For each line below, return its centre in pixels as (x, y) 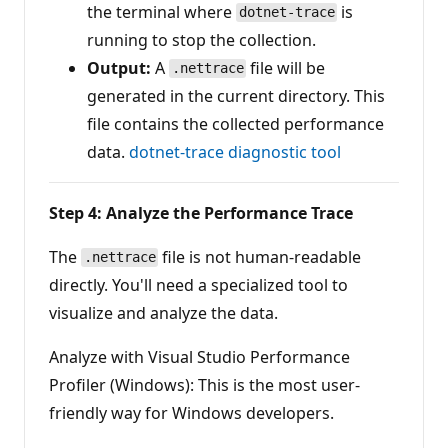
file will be (286, 67)
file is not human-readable (260, 256)
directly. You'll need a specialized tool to (198, 284)
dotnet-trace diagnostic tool (235, 151)
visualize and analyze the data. (163, 312)
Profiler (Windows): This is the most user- (204, 384)
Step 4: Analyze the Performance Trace (201, 212)
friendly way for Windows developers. (191, 412)
